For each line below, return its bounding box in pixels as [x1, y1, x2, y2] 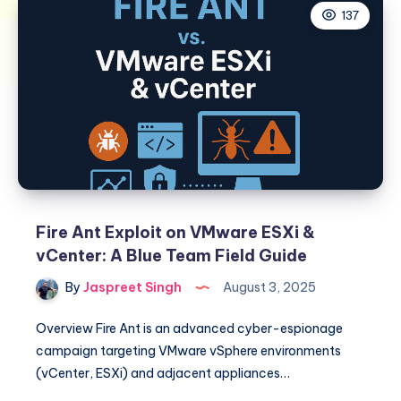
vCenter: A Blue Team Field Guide [36, 244, 307, 266]
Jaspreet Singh [81, 278, 182, 295]
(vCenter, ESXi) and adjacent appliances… [36, 364, 290, 381]
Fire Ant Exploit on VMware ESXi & [36, 221, 315, 243]
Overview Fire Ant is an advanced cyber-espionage [36, 320, 343, 337]
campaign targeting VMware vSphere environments [36, 342, 341, 359]
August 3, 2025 [220, 278, 316, 295]
